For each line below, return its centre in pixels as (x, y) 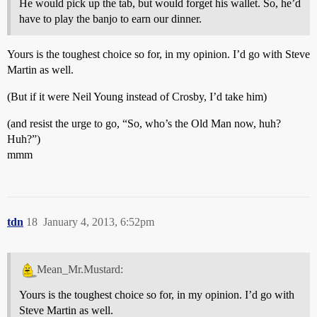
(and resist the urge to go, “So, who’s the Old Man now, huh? (144, 124)
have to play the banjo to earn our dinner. (110, 19)
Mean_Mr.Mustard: (80, 270)
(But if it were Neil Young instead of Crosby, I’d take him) (137, 97)
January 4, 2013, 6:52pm (99, 222)
